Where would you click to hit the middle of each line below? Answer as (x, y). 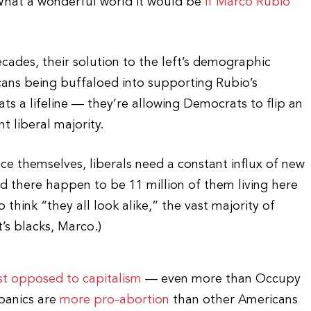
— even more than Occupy (221, 279)
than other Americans (234, 300)
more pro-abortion (115, 300)
